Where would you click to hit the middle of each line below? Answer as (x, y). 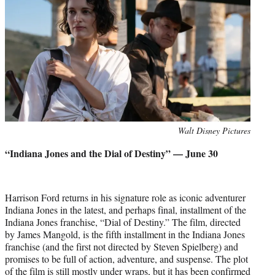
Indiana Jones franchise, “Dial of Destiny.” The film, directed (123, 222)
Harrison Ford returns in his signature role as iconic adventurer (125, 197)
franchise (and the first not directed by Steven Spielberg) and (122, 246)
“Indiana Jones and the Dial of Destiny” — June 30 (111, 153)
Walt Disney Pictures (214, 130)
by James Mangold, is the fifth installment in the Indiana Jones (125, 234)
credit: (16, 143)
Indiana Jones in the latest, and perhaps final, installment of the (126, 209)
